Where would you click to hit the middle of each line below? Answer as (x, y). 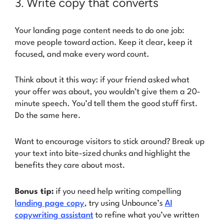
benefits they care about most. (70, 166)
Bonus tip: (34, 192)
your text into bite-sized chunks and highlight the (103, 154)
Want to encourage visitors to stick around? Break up (110, 142)
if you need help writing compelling (118, 192)
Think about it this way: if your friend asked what (102, 80)
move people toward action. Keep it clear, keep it (104, 42)
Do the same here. (48, 116)
